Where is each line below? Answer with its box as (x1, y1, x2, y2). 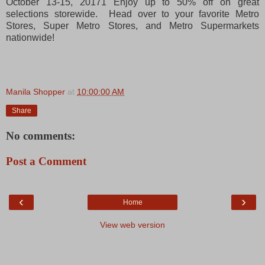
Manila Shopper (6, 86, 65, 96)
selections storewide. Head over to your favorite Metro (6, 8, 259, 19)
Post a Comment (6, 155, 86, 168)
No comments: (6, 129, 75, 142)
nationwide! (6, 32, 54, 43)
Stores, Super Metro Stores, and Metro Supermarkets (6, 20, 259, 31)
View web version (100, 219, 165, 230)
